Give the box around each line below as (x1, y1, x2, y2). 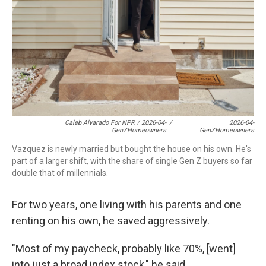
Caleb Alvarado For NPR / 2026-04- (65, 119, 167, 126)
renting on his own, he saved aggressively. (12, 214, 210, 227)
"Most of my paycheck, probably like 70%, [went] (12, 242, 236, 255)
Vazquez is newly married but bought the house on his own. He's (12, 144, 251, 154)
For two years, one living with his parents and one (12, 198, 242, 211)
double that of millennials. (12, 168, 108, 178)
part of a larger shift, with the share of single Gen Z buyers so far (12, 156, 252, 166)
